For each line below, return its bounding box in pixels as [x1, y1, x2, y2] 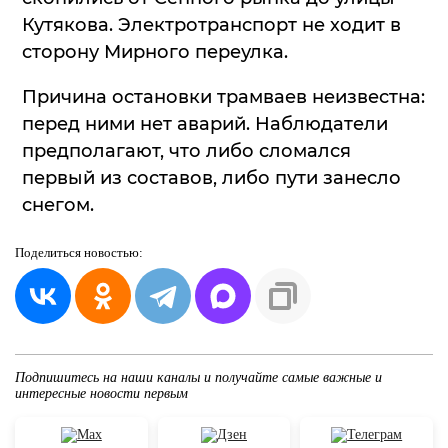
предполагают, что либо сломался [22, 139, 351, 162]
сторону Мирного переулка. [22, 40, 288, 63]
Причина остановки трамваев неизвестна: [22, 85, 425, 108]
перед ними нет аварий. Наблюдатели [22, 112, 388, 135]
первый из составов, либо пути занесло [22, 166, 401, 189]
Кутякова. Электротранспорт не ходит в [22, 13, 401, 36]
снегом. [22, 193, 94, 216]
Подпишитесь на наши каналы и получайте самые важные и [15, 369, 382, 385]
